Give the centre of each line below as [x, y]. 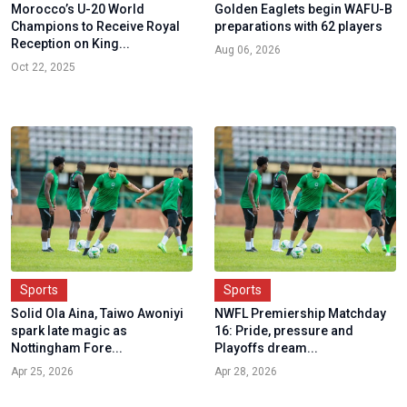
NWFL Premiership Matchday [300, 313]
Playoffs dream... [266, 347]
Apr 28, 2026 [246, 371]
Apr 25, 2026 [42, 371]
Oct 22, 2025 [43, 67]
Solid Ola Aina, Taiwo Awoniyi [97, 313]
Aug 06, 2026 [248, 50]
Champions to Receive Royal [95, 26]
